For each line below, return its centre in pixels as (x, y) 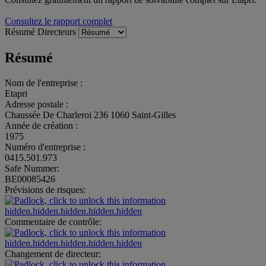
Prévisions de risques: (45, 189)
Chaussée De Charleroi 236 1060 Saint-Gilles (90, 115)
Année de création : (41, 125)
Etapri (16, 93)
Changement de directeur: (53, 254)
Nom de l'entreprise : (44, 83)
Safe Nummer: (32, 168)
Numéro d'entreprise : (45, 147)
